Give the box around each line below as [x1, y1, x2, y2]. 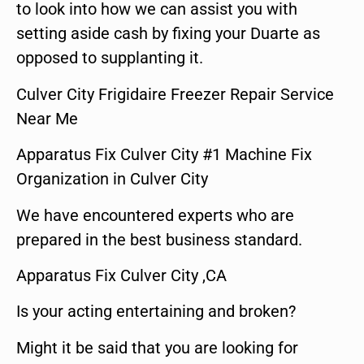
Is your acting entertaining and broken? [16, 301, 296, 322]
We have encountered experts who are [16, 205, 294, 225]
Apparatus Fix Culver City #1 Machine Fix [16, 145, 312, 165]
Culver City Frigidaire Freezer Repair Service [16, 84, 334, 104]
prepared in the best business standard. [16, 229, 302, 249]
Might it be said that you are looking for [16, 337, 298, 357]
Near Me [16, 108, 78, 128]
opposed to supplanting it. [16, 48, 203, 68]
